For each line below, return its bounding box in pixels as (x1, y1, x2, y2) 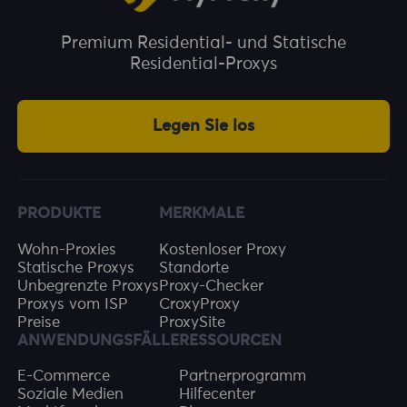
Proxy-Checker (159, 278, 264, 294)
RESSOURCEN (179, 333, 283, 349)
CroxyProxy (159, 296, 241, 313)
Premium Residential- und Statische (60, 34, 346, 52)
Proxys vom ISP (17, 296, 129, 313)
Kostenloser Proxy (159, 242, 287, 258)
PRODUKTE (17, 206, 102, 223)
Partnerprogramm (179, 368, 307, 384)
